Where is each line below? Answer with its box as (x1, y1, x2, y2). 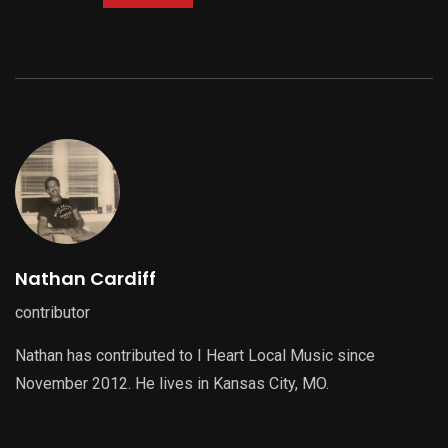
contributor (15, 303, 90, 323)
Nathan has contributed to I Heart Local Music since (15, 346, 375, 366)
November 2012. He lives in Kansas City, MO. (15, 374, 329, 394)
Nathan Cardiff (15, 266, 156, 292)
